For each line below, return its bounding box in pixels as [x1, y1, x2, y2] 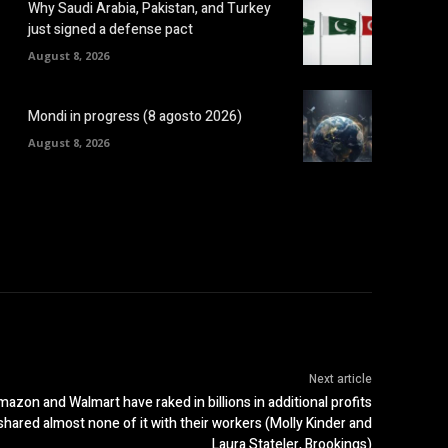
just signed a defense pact [28, 19, 193, 41]
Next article [308, 370, 372, 389]
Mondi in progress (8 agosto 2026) [28, 105, 242, 127]
